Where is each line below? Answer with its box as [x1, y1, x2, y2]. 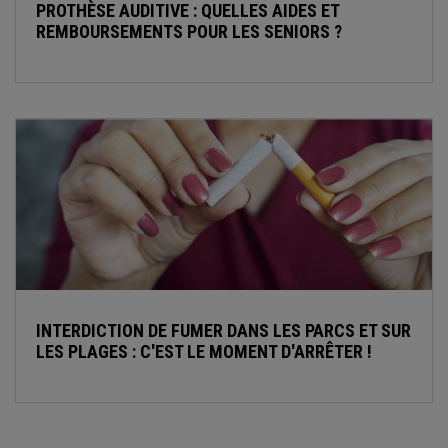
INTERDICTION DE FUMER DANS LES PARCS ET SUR [36, 319, 411, 341]
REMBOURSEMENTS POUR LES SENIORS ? [36, 21, 342, 43]
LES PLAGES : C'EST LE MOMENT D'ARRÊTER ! [36, 340, 372, 362]
